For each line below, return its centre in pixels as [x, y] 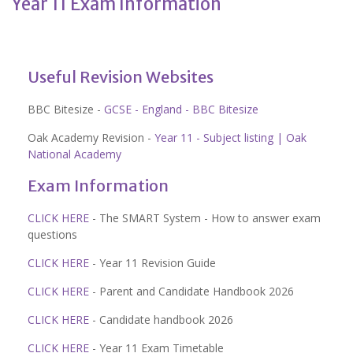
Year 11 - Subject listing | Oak [230, 137]
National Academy [74, 154]
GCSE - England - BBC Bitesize [181, 109]
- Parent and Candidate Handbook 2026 [191, 291]
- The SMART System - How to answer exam [205, 218]
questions [52, 234]
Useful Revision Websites [121, 77]
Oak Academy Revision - [91, 137]
